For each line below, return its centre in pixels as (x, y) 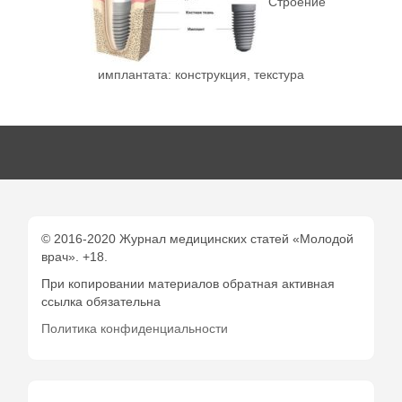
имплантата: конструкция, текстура (201, 75)
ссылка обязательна (101, 302)
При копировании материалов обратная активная (188, 284)
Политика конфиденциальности (135, 329)
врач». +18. (74, 257)
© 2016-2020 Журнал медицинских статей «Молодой (197, 239)
